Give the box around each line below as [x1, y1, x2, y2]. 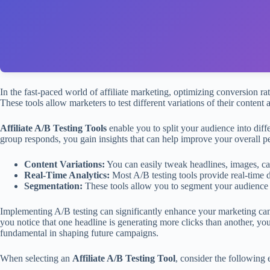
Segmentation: [24, 181, 83, 191]
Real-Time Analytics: [24, 170, 110, 180]
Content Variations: [24, 159, 105, 169]
